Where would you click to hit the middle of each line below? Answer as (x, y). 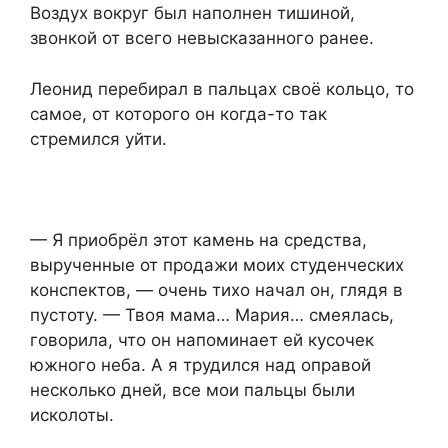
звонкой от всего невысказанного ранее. (202, 38)
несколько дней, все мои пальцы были (192, 389)
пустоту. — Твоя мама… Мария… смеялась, (212, 314)
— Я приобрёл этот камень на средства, (198, 239)
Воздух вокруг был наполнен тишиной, (192, 13)
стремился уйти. (98, 138)
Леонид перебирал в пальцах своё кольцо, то (222, 88)
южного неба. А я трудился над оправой (200, 364)
